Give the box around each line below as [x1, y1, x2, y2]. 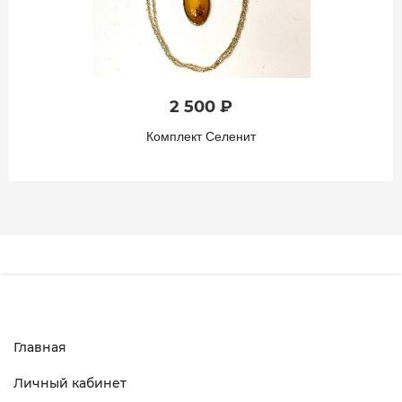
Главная [13, 339, 66, 356]
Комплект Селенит [146, 128, 256, 144]
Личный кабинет [13, 375, 127, 392]
